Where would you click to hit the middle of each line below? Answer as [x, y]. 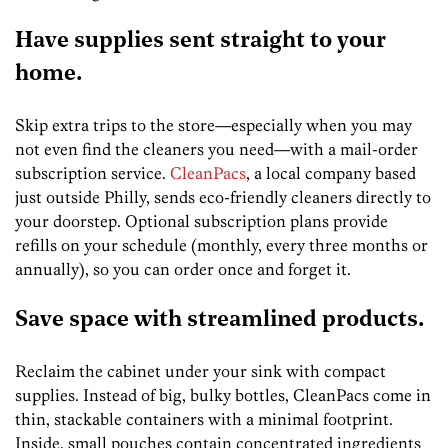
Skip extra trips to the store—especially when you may [213, 125]
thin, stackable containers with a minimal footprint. [204, 419]
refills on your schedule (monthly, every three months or [221, 245]
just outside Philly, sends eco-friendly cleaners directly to [223, 197]
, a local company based [331, 173]
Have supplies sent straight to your [200, 42]
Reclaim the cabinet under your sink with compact [200, 371]
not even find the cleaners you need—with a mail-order [216, 149]
